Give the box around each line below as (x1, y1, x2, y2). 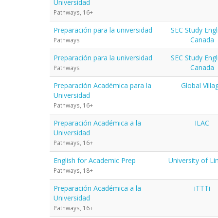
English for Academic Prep (54, 155, 136, 165)
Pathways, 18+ (54, 166, 93, 174)
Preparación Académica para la (54, 80, 151, 90)
